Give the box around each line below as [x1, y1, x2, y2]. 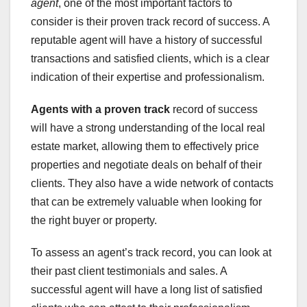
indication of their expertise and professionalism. [31, 71, 265, 84]
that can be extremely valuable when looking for [31, 196, 262, 208]
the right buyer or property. [31, 214, 157, 227]
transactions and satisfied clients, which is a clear [31, 53, 269, 65]
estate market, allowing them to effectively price [31, 140, 259, 153]
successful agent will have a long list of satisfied [31, 284, 262, 296]
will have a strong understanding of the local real [31, 122, 265, 134]
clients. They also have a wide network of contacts [31, 177, 273, 190]
